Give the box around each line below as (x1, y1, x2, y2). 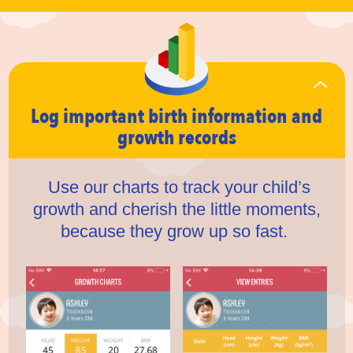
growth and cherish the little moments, (32, 199, 321, 219)
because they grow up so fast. (61, 221, 292, 241)
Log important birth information (31, 102, 288, 130)
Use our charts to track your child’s (43, 176, 310, 197)
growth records (117, 124, 236, 151)
